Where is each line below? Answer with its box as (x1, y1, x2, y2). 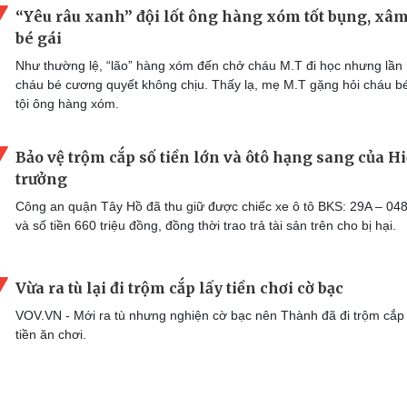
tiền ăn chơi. (15, 327, 86, 342)
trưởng (15, 169, 67, 188)
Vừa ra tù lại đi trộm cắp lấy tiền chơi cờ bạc (15, 279, 343, 298)
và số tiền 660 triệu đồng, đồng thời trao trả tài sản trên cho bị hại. (15, 217, 396, 233)
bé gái (15, 28, 62, 47)
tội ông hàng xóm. (15, 95, 119, 111)
